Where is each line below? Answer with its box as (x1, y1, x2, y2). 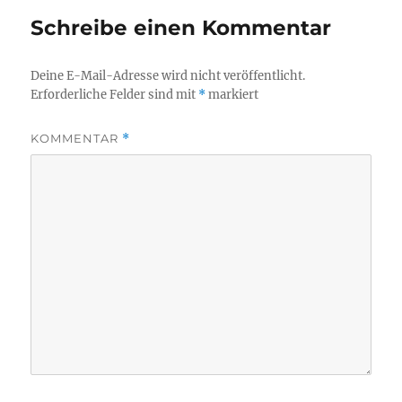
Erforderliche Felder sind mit (31, 86, 199, 102)
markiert (205, 86, 259, 102)
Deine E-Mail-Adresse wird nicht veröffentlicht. (31, 67, 306, 83)
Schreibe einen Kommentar (31, 14, 332, 40)
